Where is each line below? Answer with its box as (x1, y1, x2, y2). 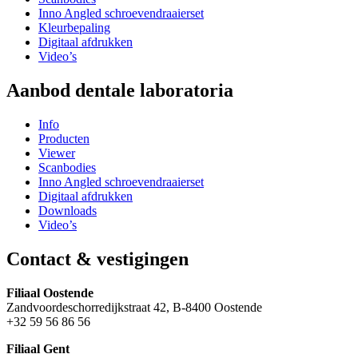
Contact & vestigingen (6, 248, 189, 269)
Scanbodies (38, 161, 96, 175)
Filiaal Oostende (6, 285, 93, 300)
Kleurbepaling (38, 21, 110, 35)
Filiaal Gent (6, 341, 70, 356)
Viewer (38, 146, 75, 161)
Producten (38, 132, 89, 146)
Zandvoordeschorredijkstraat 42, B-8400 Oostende (6, 300, 262, 314)
